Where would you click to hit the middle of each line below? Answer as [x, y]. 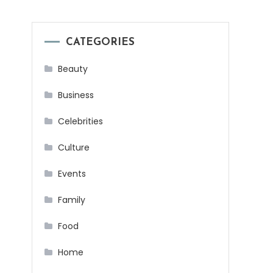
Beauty [73, 69]
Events [72, 174]
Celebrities [80, 122]
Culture [74, 148]
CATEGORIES [100, 43]
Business [76, 95]
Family [72, 200]
